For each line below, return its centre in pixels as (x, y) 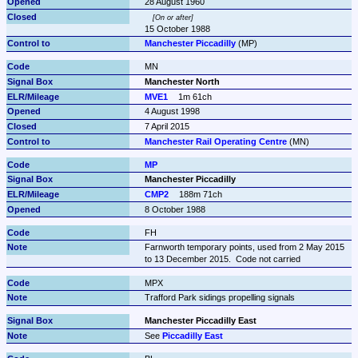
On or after (173, 17)
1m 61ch (195, 96)
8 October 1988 (175, 209)
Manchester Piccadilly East (200, 321)
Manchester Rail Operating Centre (215, 141)
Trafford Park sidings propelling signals (219, 298)
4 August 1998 (172, 111)
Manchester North (182, 82)
